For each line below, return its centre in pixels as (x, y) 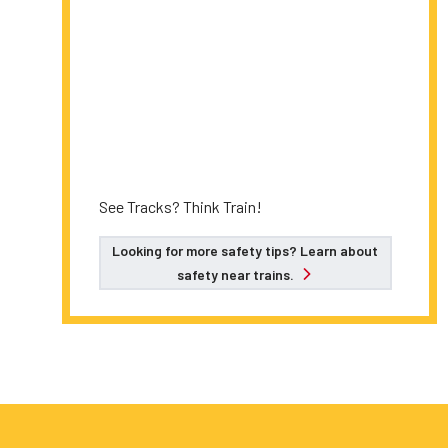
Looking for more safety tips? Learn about (245, 250)
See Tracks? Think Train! (180, 206)
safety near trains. (237, 274)
